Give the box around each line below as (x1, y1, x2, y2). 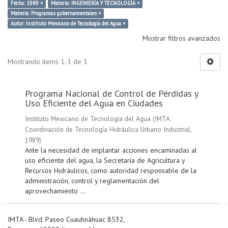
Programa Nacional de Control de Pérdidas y (25, 88, 198, 100)
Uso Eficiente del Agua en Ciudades (25, 97, 163, 109)
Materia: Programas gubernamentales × (11, 10, 101, 17)
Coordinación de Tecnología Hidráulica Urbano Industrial (25, 125, 190, 134)
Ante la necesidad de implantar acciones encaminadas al (25, 146, 197, 155)
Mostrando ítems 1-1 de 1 (8, 57, 88, 67)
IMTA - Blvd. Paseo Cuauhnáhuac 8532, (8, 215, 125, 224)
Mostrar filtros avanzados (142, 34, 220, 43)
